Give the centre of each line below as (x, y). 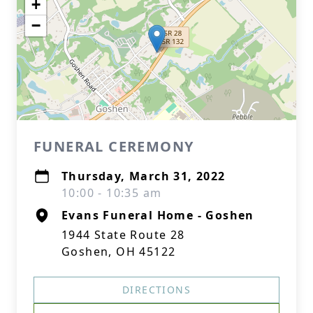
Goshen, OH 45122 (119, 252)
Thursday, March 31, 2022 (144, 176)
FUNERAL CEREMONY (114, 146)
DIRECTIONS (156, 290)
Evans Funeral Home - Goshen (158, 215)
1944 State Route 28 (123, 235)
